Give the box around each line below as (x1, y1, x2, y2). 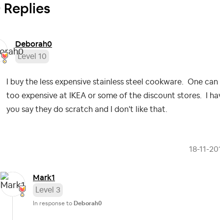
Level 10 (18, 53, 47, 61)
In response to (33, 200, 74, 207)
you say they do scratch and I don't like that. (6, 106, 171, 114)
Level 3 (35, 186, 60, 194)
